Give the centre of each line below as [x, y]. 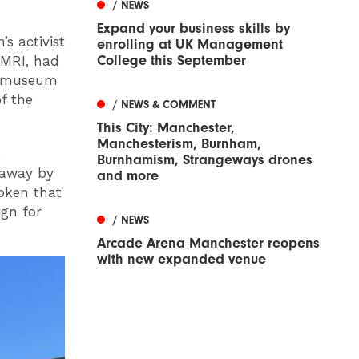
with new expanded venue [182, 260]
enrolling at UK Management [190, 45]
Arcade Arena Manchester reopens [208, 244]
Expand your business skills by [194, 29]
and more [128, 176]
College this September [171, 61]
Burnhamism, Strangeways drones [205, 160]
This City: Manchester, [166, 128]
